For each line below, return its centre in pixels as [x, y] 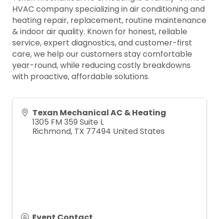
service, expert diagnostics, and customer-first [102, 43]
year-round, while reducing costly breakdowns [101, 65]
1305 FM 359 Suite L [68, 122]
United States [139, 131]
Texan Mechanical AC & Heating [99, 112]
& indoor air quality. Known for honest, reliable [100, 31]
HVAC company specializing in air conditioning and [109, 9]
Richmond [52, 131]
